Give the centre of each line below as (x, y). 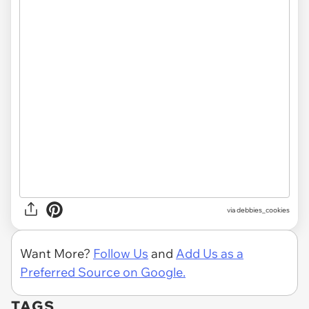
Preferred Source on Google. (103, 272)
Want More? (57, 254)
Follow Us (121, 254)
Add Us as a (210, 254)
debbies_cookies (263, 210)
